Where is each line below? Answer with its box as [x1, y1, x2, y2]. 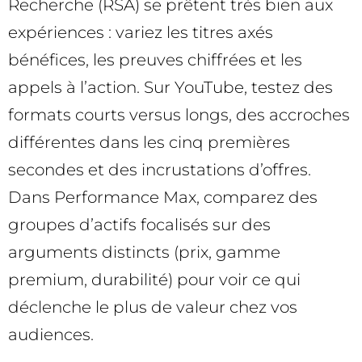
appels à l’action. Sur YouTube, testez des [8, 78, 333, 98]
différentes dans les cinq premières [8, 133, 290, 153]
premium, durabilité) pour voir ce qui [8, 270, 301, 290]
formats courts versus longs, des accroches [8, 105, 350, 125]
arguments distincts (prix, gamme [8, 242, 280, 263]
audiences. [8, 325, 94, 345]
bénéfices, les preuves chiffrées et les [8, 50, 302, 70]
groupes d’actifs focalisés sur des [8, 215, 271, 235]
